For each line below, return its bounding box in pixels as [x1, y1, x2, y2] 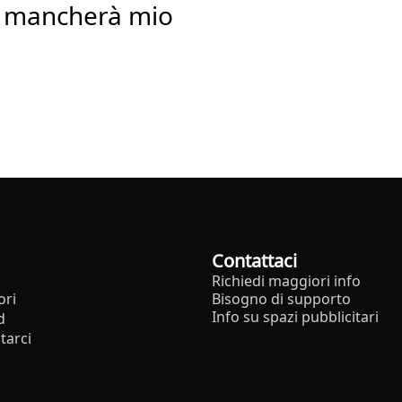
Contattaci [223, 248, 297, 273]
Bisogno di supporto [212, 288, 351, 309]
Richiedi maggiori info [212, 270, 361, 291]
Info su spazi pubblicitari [212, 306, 379, 327]
